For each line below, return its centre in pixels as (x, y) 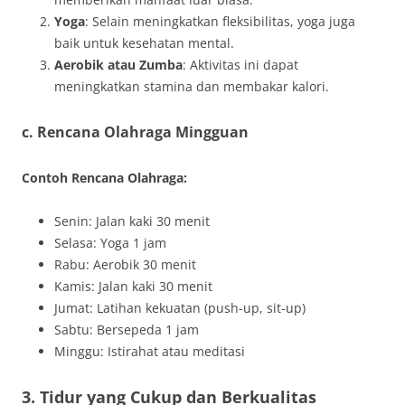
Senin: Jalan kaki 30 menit (132, 221)
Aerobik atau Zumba (118, 65)
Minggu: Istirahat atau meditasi (150, 351)
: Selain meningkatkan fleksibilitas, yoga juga (220, 21)
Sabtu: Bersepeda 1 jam (127, 330)
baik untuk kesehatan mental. (144, 43)
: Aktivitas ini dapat (240, 65)
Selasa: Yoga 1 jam (110, 243)
